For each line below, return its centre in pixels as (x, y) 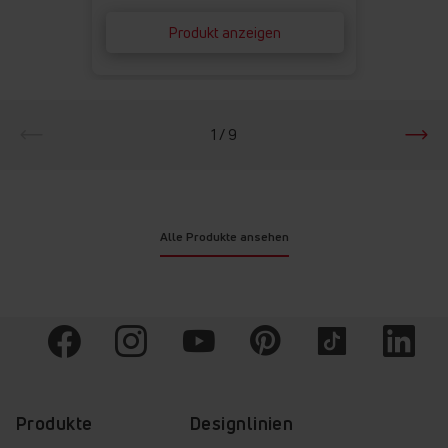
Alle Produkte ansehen (224, 237)
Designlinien (242, 423)
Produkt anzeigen (225, 33)
